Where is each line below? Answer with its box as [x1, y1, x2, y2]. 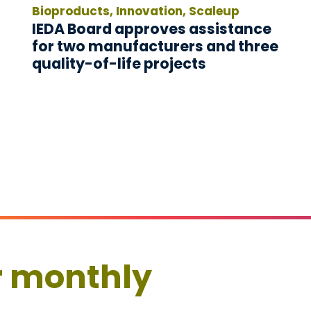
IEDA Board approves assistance [31, 19, 271, 40]
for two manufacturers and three [31, 36, 278, 57]
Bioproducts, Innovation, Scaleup [31, 3, 239, 20]
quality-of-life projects [31, 53, 206, 74]
